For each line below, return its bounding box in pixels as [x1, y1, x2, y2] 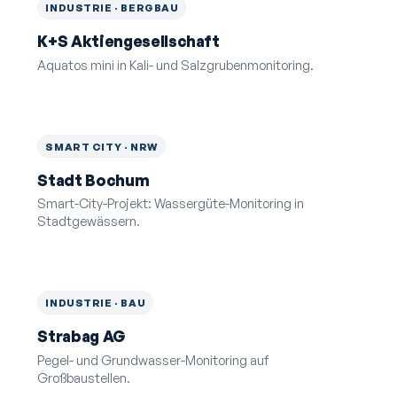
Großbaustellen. [37, 369, 131, 385]
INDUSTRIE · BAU [45, 296, 146, 310]
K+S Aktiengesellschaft [37, 32, 220, 51]
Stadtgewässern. [37, 213, 141, 230]
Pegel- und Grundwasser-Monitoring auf [37, 351, 269, 368]
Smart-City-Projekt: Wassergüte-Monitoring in [37, 195, 305, 212]
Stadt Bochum [37, 170, 150, 190]
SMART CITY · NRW [45, 139, 158, 153]
